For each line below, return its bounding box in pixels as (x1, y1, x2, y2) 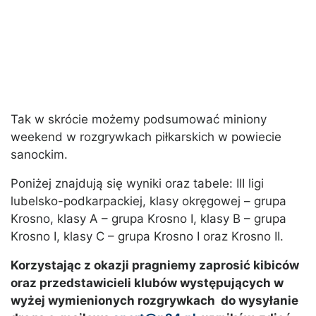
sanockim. (11, 147, 68, 162)
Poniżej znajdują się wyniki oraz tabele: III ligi (11, 176, 264, 191)
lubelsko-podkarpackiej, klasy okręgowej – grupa (11, 194, 286, 209)
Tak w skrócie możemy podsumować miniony (11, 112, 267, 127)
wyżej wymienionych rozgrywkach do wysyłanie (11, 293, 298, 308)
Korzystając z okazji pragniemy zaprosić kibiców (11, 258, 299, 273)
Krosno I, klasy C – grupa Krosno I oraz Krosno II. (11, 229, 284, 244)
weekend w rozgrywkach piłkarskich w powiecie (11, 130, 281, 145)
